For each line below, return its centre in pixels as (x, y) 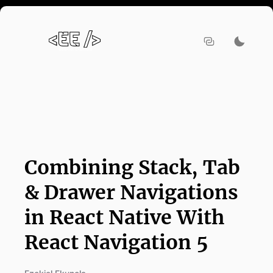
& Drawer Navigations (131, 193)
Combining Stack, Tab (132, 168)
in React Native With (124, 218)
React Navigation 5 (116, 243)
